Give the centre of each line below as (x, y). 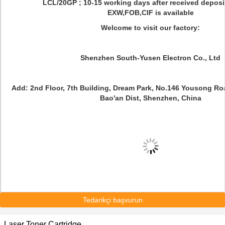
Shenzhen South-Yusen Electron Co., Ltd (150, 58)
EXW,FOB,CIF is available (150, 13)
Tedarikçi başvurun (113, 200)
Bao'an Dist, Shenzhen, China (150, 98)
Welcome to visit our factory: (150, 28)
